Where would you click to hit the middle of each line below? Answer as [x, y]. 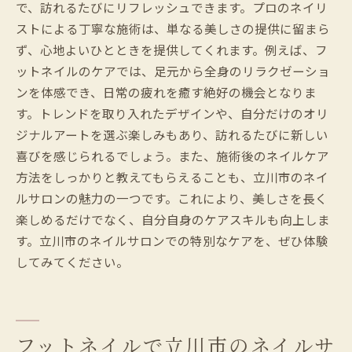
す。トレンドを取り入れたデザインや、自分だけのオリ [172, 113]
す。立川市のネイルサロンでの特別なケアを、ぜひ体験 [172, 240]
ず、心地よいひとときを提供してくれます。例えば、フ [172, 49]
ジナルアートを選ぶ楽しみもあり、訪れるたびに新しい [172, 134]
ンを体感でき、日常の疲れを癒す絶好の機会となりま [166, 92]
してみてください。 [72, 261]
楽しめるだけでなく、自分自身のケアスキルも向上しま [173, 219]
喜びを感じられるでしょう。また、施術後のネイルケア [172, 155]
